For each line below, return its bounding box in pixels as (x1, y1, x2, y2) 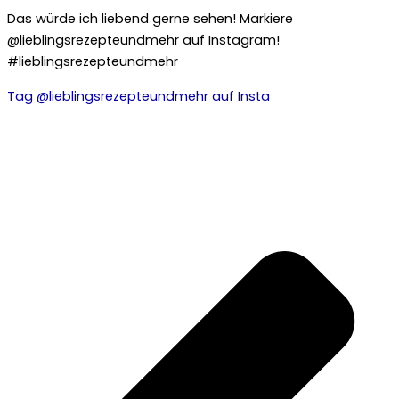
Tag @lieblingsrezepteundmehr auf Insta (7, 86, 270, 105)
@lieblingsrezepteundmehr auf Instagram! (7, 31, 280, 50)
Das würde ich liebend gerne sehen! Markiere (7, 10, 293, 28)
